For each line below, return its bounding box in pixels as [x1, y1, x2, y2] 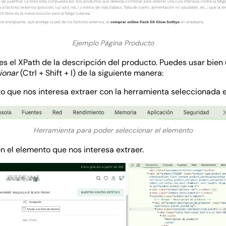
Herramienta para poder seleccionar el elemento [33, 126, 193, 135]
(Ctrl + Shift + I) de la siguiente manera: [20, 68, 163, 78]
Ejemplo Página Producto [72, 38, 154, 47]
